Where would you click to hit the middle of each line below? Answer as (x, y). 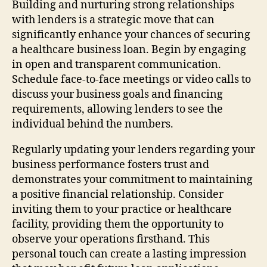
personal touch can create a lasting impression (129, 254)
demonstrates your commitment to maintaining (132, 179)
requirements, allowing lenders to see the (117, 109)
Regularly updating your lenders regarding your (133, 150)
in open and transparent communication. (117, 64)
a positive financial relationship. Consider (118, 194)
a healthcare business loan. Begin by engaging (129, 49)
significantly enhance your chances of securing (131, 35)
